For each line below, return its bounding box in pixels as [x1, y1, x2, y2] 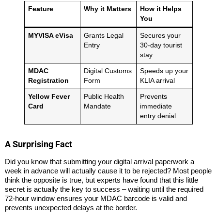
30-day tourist [139, 41, 182, 49]
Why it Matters [83, 5, 131, 13]
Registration [28, 77, 69, 84]
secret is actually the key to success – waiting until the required [5, 185, 203, 193]
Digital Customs [83, 67, 132, 75]
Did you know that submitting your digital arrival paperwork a [5, 157, 194, 166]
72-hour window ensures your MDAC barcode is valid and [5, 194, 187, 202]
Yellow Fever [28, 93, 70, 100]
